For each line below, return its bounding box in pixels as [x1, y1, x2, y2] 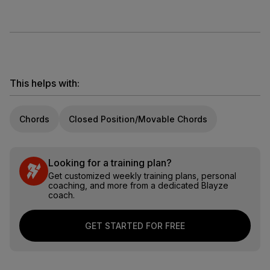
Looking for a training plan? [48, 157, 172, 169]
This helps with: [10, 77, 80, 89]
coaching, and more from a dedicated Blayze [48, 180, 228, 190]
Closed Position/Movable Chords [68, 114, 207, 124]
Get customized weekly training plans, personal [48, 171, 236, 181]
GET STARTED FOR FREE [85, 221, 185, 231]
